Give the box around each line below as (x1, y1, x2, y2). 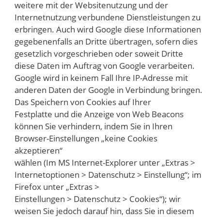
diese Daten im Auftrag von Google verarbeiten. (15, 60, 195, 72)
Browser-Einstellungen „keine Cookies (15, 133, 157, 144)
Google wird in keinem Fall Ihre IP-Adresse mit (15, 72, 188, 84)
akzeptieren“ (15, 145, 62, 156)
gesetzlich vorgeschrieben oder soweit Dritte (15, 48, 183, 60)
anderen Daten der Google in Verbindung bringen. (15, 84, 202, 96)
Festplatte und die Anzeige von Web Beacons (15, 108, 184, 120)
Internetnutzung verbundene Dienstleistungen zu (15, 12, 201, 23)
